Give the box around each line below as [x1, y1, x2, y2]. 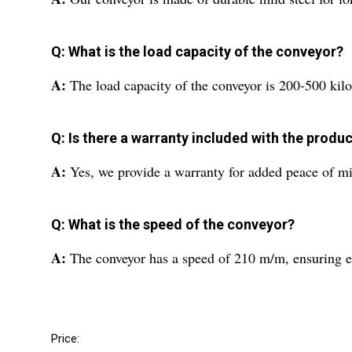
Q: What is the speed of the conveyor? [51, 215, 295, 233]
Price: [51, 331, 79, 346]
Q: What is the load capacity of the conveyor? [51, 42, 343, 60]
